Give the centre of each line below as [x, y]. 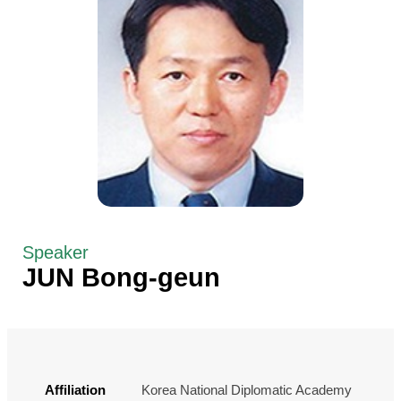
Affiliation [76, 389]
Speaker [56, 252]
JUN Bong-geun [122, 277]
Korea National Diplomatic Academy [247, 389]
